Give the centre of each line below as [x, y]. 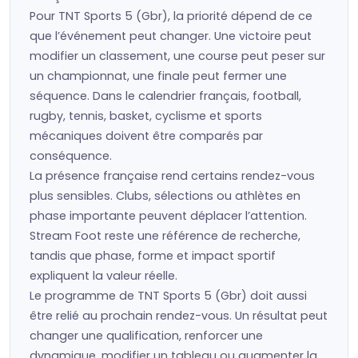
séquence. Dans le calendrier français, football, [165, 96]
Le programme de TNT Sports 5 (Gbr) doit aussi [168, 296]
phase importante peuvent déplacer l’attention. [168, 216]
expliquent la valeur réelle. [103, 276]
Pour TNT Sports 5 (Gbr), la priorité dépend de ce [171, 16]
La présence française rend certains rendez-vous [172, 176]
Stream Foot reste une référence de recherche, [165, 236]
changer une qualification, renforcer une [146, 336]
